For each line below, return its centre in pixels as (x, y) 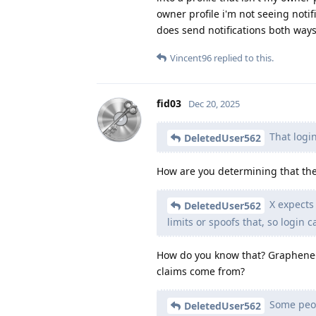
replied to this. (243, 58)
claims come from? (201, 271)
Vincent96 (191, 58)
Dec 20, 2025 (214, 104)
